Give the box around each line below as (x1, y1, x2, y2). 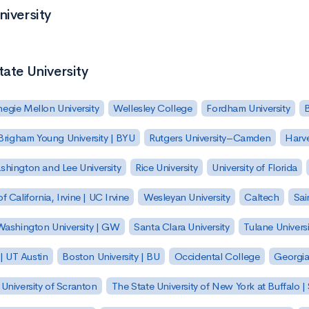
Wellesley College (113, 101, 192, 115)
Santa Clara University (134, 219, 230, 233)
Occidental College (174, 249, 260, 263)
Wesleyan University (143, 190, 230, 204)
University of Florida (212, 161, 297, 175)
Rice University (135, 161, 198, 175)
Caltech (244, 190, 279, 204)
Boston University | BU (62, 249, 160, 263)
